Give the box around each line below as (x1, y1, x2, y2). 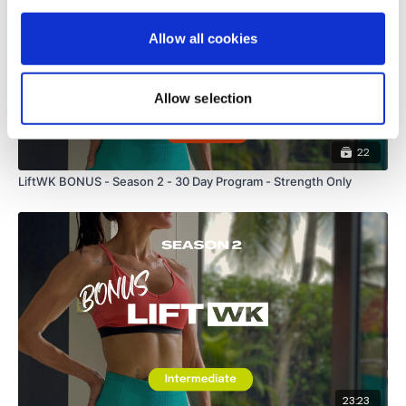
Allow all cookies (149, 30, 257, 46)
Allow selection (153, 90, 253, 106)
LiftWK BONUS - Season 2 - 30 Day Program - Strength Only (18, 173, 352, 188)
